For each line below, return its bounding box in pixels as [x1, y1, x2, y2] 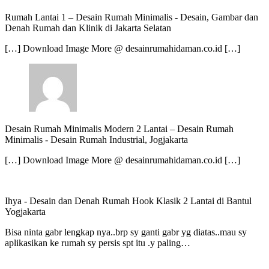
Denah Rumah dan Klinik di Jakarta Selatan [5, 23, 171, 34]
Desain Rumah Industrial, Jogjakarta [50, 134, 188, 145]
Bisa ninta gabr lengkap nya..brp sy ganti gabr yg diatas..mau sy [5, 227, 247, 238]
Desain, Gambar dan [180, 12, 258, 23]
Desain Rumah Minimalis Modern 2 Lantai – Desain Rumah [5, 124, 234, 134]
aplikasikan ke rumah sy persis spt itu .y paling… [5, 238, 190, 249]
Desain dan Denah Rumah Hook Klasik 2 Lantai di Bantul [29, 196, 252, 207]
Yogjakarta [5, 207, 46, 217]
